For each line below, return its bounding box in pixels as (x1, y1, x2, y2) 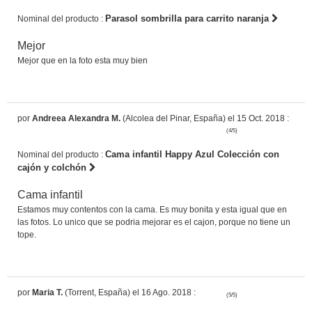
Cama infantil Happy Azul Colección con (105, 148, 279, 159)
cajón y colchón (17, 162, 89, 173)
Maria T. (32, 287, 63, 297)
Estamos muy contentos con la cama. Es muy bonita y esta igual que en (17, 204, 287, 214)
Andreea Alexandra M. (32, 113, 120, 123)
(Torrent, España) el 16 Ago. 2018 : (63, 287, 196, 297)
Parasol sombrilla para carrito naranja (105, 13, 272, 24)
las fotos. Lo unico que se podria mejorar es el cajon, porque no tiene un (17, 217, 290, 227)
